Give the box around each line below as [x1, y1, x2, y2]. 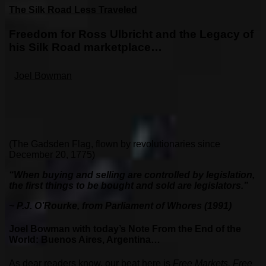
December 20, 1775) [9, 150, 95, 160]
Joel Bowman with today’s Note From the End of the [9, 224, 241, 235]
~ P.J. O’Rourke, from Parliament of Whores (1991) [9, 201, 232, 211]
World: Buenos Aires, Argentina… [9, 235, 160, 245]
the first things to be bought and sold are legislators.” [9, 180, 248, 191]
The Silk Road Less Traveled [9, 5, 137, 15]
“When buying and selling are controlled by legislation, [9, 170, 255, 180]
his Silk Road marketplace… [9, 41, 162, 54]
